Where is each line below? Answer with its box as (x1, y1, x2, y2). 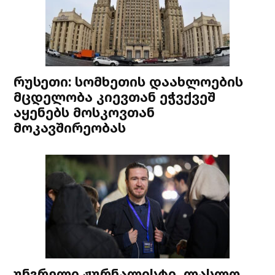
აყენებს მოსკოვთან (14, 103, 155, 122)
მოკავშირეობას (14, 118, 126, 137)
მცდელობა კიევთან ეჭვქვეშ (14, 88, 216, 106)
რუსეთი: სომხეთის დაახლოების (14, 72, 244, 91)
